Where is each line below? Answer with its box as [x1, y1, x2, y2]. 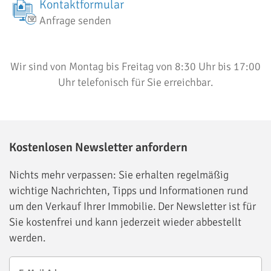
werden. [9, 230, 45, 244]
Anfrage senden [39, 13, 111, 27]
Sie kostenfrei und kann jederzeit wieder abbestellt [9, 215, 241, 229]
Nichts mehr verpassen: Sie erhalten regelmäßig [9, 168, 229, 181]
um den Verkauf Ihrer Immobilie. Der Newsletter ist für [9, 199, 256, 213]
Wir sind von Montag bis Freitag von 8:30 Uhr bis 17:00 [10, 59, 261, 73]
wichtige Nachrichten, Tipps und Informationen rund [9, 183, 248, 197]
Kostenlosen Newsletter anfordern [9, 139, 188, 155]
